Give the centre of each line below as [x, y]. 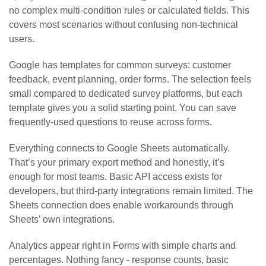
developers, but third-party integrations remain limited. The [131, 191]
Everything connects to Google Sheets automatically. [119, 148]
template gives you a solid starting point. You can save [123, 108]
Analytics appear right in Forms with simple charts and [122, 246]
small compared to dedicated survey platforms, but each [126, 94]
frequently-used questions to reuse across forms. [110, 122]
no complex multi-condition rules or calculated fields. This [129, 11]
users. [22, 39]
